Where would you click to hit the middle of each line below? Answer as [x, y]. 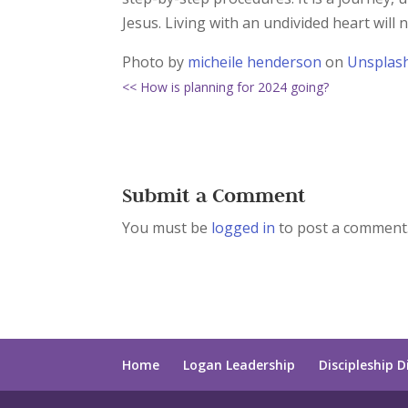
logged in [244, 228]
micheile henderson [255, 62]
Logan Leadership [240, 365]
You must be [167, 228]
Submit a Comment [214, 195]
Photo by [155, 62]
